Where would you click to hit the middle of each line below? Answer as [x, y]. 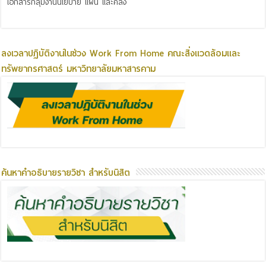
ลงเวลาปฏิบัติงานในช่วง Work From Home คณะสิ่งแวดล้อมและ [121, 54]
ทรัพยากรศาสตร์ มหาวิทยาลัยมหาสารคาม [79, 69]
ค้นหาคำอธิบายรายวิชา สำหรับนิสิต [66, 172]
